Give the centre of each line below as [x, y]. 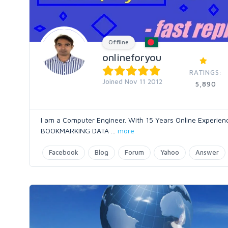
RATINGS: [206, 72]
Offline [119, 42]
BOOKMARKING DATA [76, 131]
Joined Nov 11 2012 [132, 81]
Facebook [64, 152]
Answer [207, 152]
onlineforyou [132, 57]
